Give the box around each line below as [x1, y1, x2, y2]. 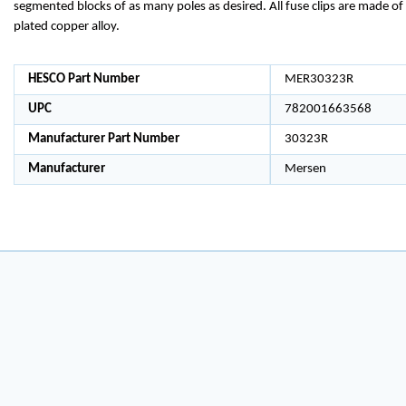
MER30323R [284, 72, 353, 86]
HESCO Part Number [28, 72, 140, 86]
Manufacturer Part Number [28, 132, 179, 146]
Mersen [284, 162, 326, 176]
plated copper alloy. [14, 20, 120, 34]
